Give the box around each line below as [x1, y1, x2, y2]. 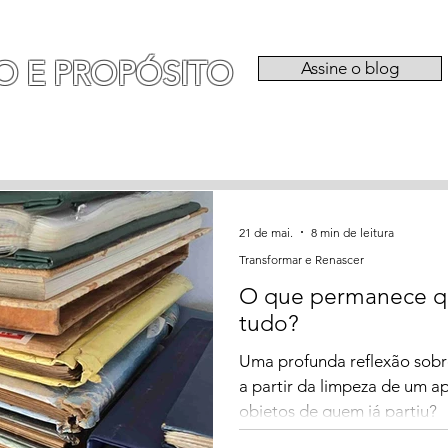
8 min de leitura [311, 224, 394, 240]
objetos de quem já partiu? [239, 401, 437, 421]
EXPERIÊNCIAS [84, 132, 190, 151]
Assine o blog [301, 58, 399, 78]
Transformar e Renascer [239, 252, 364, 267]
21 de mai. [239, 224, 293, 240]
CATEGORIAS [262, 132, 360, 151]
